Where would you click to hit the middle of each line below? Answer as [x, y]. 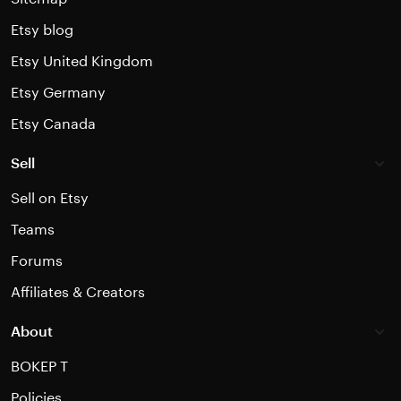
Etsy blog [42, 30]
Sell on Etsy [50, 198]
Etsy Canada [53, 124]
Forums [37, 260]
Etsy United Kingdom [82, 61]
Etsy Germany [58, 92]
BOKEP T [39, 366]
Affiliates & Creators [78, 292]
